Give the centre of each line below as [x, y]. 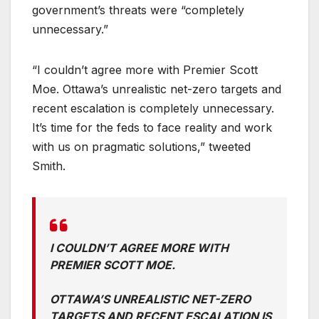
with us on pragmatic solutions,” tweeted [141, 146]
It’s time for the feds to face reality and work [152, 127]
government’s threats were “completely [138, 10]
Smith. [51, 166]
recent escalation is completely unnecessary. [153, 108]
